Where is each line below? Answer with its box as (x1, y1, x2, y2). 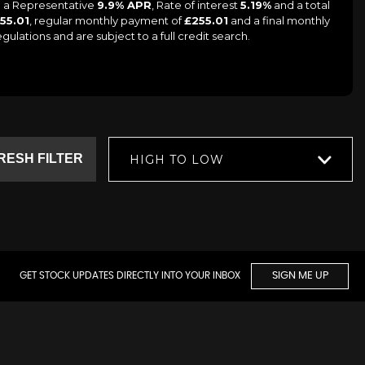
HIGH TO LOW (130, 152, 224, 167)
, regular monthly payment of (29, 13, 184, 27)
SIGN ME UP (271, 270, 328, 281)
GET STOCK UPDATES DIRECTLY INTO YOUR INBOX (20, 270, 243, 280)
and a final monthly (228, 13, 330, 27)
